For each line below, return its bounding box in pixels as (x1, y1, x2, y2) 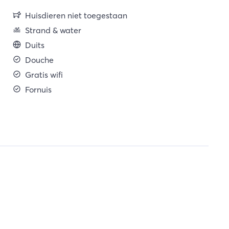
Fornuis (25, 84, 52, 95)
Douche (25, 55, 54, 65)
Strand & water (25, 25, 81, 35)
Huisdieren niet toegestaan (25, 10, 127, 20)
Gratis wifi (25, 70, 63, 80)
